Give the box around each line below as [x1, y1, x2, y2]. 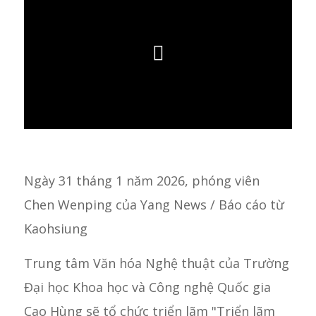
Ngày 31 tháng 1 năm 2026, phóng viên [23, 171, 260, 189]
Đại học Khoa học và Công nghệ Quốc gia [23, 279, 271, 296]
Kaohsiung [23, 219, 87, 237]
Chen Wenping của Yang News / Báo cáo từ [23, 195, 284, 213]
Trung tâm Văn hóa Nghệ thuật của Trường [23, 255, 289, 272]
